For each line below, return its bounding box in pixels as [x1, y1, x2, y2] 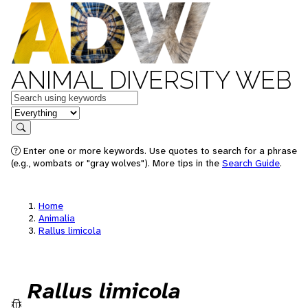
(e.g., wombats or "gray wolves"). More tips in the [11, 157, 222, 169]
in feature [10, 104, 56, 119]
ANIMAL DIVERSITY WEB [11, 65, 291, 94]
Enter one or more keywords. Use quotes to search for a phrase [21, 144, 297, 157]
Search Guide [222, 157, 280, 169]
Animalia [38, 212, 75, 224]
